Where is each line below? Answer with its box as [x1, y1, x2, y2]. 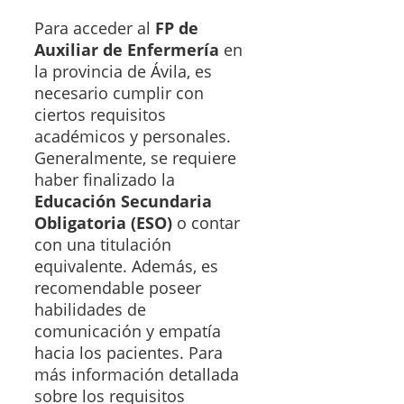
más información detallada [34, 363, 239, 386]
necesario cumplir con [34, 82, 204, 105]
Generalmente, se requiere [34, 147, 236, 170]
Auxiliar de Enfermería [34, 39, 219, 61]
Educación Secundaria [34, 190, 212, 213]
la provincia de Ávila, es [34, 60, 212, 83]
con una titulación [34, 234, 171, 256]
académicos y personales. [34, 125, 231, 148]
